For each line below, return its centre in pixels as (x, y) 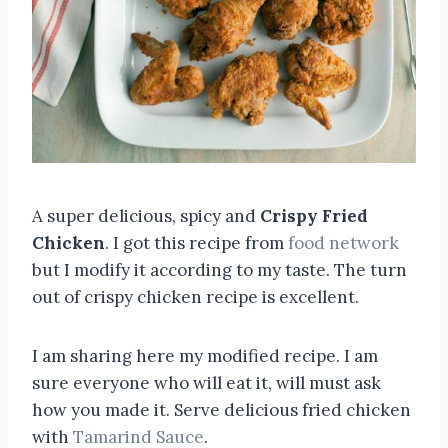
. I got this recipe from (196, 242)
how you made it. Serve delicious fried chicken (221, 409)
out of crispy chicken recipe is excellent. (195, 296)
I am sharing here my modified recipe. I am (205, 355)
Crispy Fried (314, 215)
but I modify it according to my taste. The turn (219, 269)
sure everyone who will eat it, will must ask (206, 382)
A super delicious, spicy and (146, 215)
